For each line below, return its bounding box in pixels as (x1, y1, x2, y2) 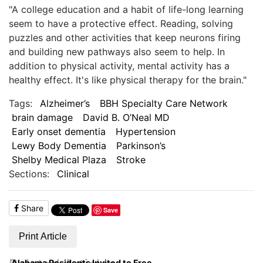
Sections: (9, 167, 49, 180)
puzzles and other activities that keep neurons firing (9, 31, 241, 43)
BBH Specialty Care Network (100, 97, 228, 109)
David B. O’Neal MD (83, 111, 170, 123)
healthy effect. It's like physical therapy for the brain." (9, 73, 247, 86)
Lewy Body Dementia (11, 139, 106, 151)
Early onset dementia (11, 125, 106, 137)
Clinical (56, 167, 89, 180)
